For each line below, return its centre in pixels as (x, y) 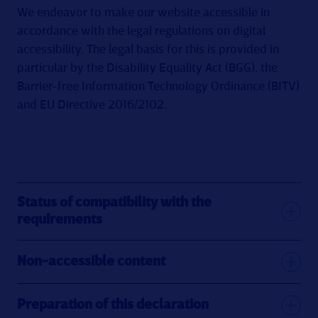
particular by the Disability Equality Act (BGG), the (147, 68)
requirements (60, 220)
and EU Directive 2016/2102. (92, 105)
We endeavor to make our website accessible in (143, 13)
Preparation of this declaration (113, 305)
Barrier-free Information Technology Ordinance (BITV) (158, 87)
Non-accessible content (91, 262)
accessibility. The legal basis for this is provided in (148, 50)
